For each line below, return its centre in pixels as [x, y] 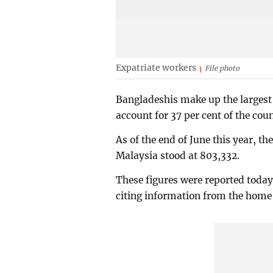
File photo [222, 69]
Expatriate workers [156, 68]
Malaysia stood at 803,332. [178, 155]
